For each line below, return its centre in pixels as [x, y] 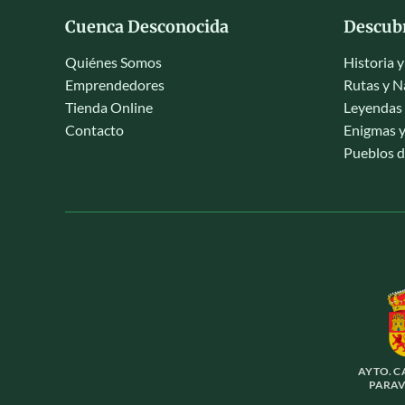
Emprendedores [115, 85]
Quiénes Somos [113, 62]
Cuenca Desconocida [147, 27]
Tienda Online [109, 108]
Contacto [94, 130]
